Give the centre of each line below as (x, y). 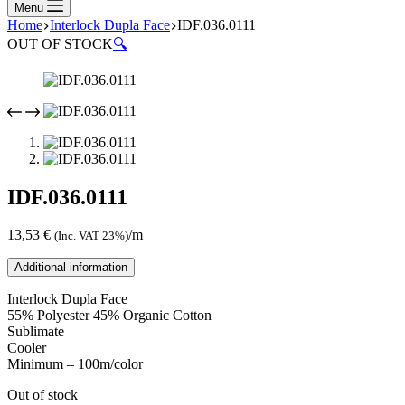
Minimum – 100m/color (75, 364)
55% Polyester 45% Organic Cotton (109, 316)
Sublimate (36, 332)
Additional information (71, 268)
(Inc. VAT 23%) (91, 236)
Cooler (27, 348)
